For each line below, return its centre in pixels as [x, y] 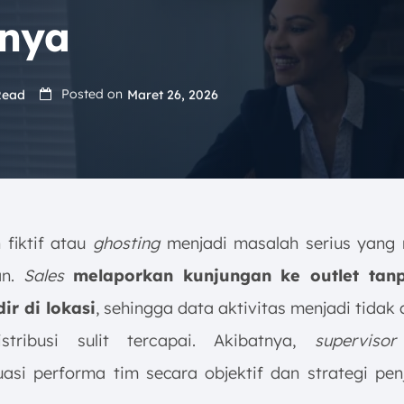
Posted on [92, 94]
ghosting [123, 243]
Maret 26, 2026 [173, 94]
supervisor [356, 340]
